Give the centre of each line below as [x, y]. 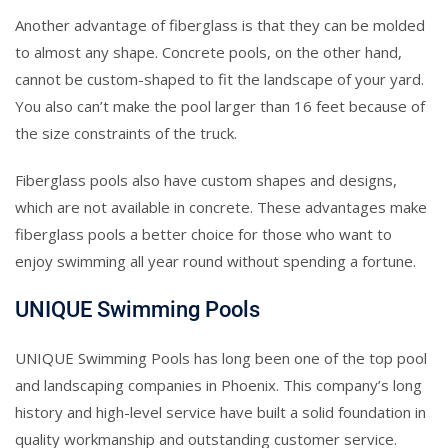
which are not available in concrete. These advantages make [221, 206]
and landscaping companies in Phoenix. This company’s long [218, 384]
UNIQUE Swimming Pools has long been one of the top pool [221, 357]
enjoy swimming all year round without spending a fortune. [215, 260]
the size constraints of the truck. [126, 132]
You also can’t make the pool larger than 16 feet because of [220, 105]
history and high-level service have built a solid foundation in [220, 411]
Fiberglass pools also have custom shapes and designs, [206, 179]
